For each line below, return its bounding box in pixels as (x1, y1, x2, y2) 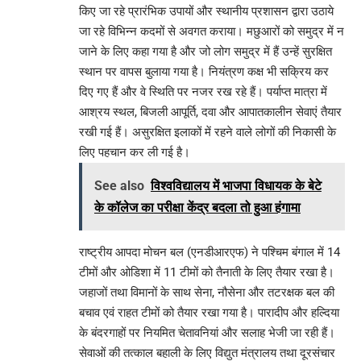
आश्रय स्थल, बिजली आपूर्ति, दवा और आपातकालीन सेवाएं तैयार (79, 105, 342, 120)
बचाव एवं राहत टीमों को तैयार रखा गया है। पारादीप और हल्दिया (79, 305, 339, 321)
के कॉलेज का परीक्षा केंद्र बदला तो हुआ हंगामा (94, 200, 301, 216)
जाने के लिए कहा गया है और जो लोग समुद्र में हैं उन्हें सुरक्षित (79, 44, 332, 60)
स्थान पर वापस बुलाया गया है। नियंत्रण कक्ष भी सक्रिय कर (79, 64, 329, 80)
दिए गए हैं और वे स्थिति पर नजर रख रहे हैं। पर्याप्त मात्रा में (79, 85, 327, 100)
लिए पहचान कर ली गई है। (79, 145, 190, 160)
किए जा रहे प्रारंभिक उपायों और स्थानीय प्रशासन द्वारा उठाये (79, 4, 334, 19)
